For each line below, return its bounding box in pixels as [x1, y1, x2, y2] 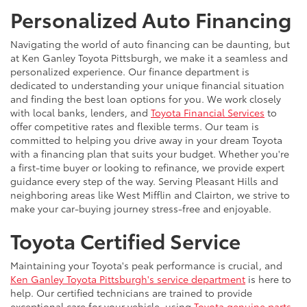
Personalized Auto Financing [10, 4, 291, 34]
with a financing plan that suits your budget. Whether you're [10, 147, 289, 161]
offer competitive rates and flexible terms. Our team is [10, 119, 259, 134]
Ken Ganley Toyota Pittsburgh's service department [10, 272, 245, 286]
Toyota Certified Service [10, 225, 241, 256]
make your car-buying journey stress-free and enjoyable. [10, 201, 271, 216]
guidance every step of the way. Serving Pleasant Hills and [10, 174, 278, 188]
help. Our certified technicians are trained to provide [10, 286, 252, 300]
